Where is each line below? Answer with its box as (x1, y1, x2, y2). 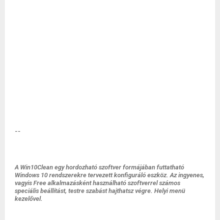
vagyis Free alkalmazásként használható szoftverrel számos (15, 179, 180, 187)
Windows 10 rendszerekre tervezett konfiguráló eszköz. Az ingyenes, (15, 171, 204, 179)
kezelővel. (15, 194, 43, 202)
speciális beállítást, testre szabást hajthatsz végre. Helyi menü (15, 187, 185, 194)
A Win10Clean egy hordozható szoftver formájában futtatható (15, 163, 184, 171)
